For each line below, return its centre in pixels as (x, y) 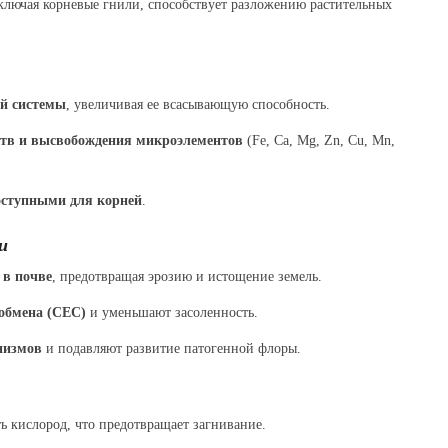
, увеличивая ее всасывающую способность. (197, 104)
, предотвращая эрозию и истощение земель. (186, 276)
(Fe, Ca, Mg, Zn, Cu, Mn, (318, 140)
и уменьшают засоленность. (171, 312)
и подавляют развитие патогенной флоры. (171, 348)
